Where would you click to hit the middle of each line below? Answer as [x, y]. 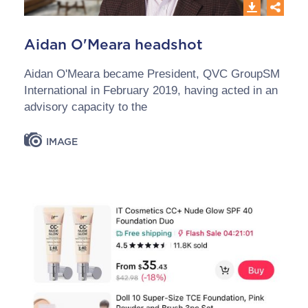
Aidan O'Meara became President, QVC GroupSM [152, 74]
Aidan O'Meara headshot [113, 44]
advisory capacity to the [86, 107]
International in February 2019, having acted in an [151, 90]
